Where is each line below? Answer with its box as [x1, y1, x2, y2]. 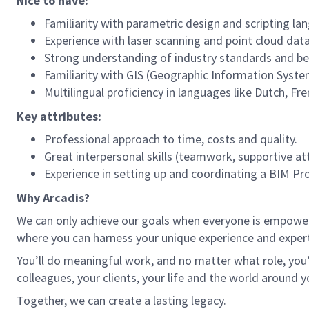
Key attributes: [17, 108, 101, 124]
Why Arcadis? [17, 190, 90, 206]
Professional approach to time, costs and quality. [44, 131, 297, 147]
